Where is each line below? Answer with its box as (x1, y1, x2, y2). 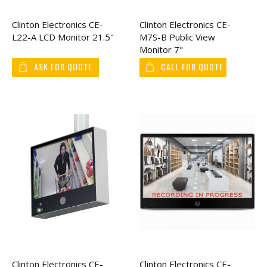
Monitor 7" (139, 44, 183, 56)
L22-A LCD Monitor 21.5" (12, 31, 114, 44)
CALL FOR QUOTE (161, 60, 223, 73)
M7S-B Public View (139, 31, 215, 44)
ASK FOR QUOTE (34, 60, 93, 73)
